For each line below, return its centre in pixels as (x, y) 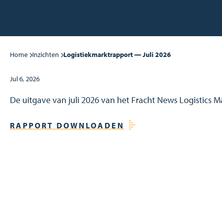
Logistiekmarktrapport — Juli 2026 (117, 55)
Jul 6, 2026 (25, 79)
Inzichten (46, 55)
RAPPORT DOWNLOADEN (67, 125)
